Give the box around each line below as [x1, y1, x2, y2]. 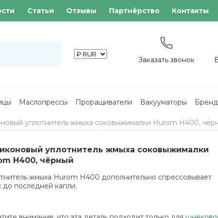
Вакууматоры [140, 98, 187, 107]
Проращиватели [75, 98, 132, 107]
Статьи [27, 6, 54, 15]
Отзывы [66, 6, 97, 15]
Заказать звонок [138, 55, 195, 64]
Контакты [172, 6, 209, 15]
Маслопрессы [18, 98, 68, 107]
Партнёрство [109, 6, 160, 15]
